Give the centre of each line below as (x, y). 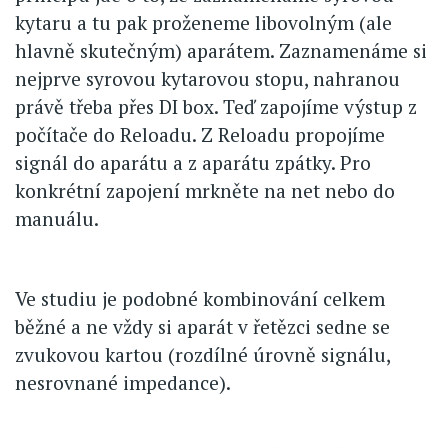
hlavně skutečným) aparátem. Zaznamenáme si (221, 51)
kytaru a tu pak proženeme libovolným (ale (203, 23)
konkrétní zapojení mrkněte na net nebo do (205, 191)
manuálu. (57, 219)
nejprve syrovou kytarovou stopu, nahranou (207, 79)
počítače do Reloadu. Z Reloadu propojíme (200, 135)
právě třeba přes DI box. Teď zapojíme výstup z (216, 107)
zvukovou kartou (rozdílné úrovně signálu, (202, 355)
